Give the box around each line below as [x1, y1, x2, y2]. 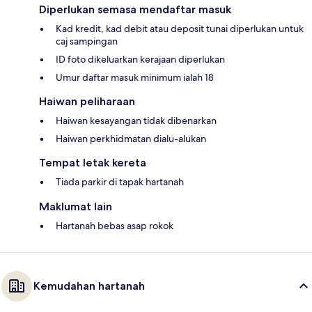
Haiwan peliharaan [39, 95, 135, 109]
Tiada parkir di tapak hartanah [56, 175, 184, 189]
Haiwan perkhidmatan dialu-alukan [56, 132, 206, 146]
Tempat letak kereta [39, 156, 146, 170]
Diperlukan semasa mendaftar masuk [39, 3, 231, 17]
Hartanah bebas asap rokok [56, 219, 173, 233]
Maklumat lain [39, 200, 112, 214]
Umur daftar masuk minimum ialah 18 [56, 71, 214, 84]
